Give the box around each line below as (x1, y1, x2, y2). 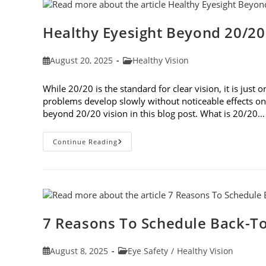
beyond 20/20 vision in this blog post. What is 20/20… (43, 107, 265, 119)
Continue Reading (53, 137, 118, 146)
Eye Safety (128, 245, 168, 256)
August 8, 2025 (50, 245, 109, 256)
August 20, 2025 (50, 54, 113, 66)
